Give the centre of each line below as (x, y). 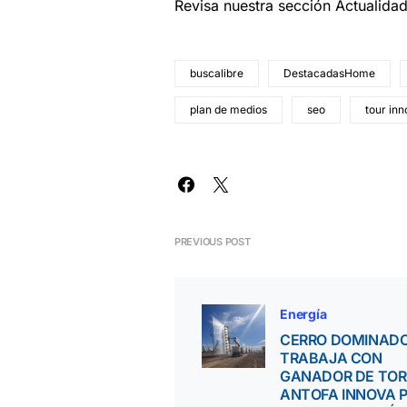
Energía (303, 314)
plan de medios (228, 109)
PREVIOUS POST (213, 242)
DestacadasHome (329, 73)
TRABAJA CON (331, 358)
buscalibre (217, 73)
